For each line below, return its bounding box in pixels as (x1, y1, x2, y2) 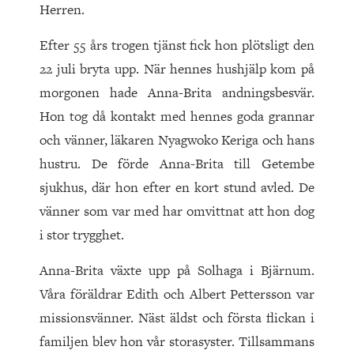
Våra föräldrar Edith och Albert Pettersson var (40, 284, 314, 304)
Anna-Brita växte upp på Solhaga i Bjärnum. (40, 261, 314, 281)
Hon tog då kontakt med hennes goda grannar (40, 107, 314, 126)
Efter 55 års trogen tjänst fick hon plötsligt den (40, 36, 314, 55)
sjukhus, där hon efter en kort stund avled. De (40, 178, 314, 198)
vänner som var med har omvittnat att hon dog (40, 201, 314, 221)
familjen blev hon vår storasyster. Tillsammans (40, 332, 314, 352)
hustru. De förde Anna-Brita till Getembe (40, 154, 314, 174)
